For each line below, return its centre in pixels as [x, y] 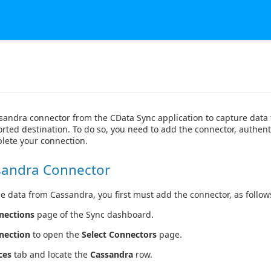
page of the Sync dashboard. [94, 215]
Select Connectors [119, 235]
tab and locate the [51, 255]
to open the [56, 235]
